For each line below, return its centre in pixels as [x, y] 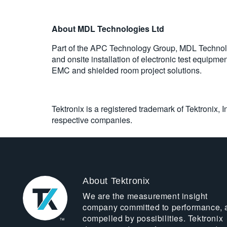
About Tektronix [116, 181]
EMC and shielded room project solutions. [127, 70]
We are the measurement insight [145, 196]
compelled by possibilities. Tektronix [153, 218]
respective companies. [92, 120]
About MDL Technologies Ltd [108, 29]
